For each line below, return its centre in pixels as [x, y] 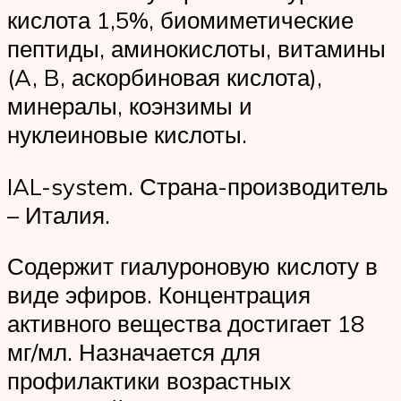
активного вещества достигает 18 [186, 324]
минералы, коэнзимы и [130, 106]
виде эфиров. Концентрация [159, 295]
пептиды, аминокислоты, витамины [196, 49]
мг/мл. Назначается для [134, 352]
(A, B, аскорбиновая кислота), [165, 77]
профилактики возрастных [149, 381]
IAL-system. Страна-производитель [198, 186]
